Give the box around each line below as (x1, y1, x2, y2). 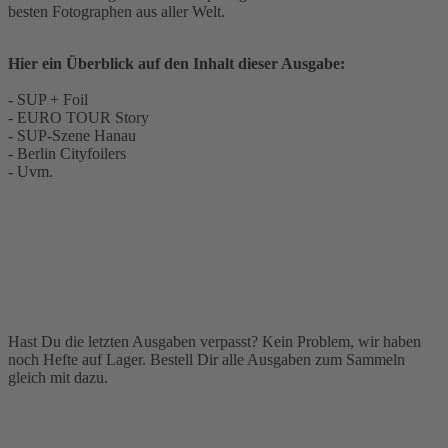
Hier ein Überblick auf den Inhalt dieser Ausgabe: (8, 55, 345, 73)
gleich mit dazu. (8, 369, 108, 387)
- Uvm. (8, 163, 53, 181)
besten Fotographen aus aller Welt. (8, 3, 225, 21)
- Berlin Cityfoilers (8, 145, 126, 163)
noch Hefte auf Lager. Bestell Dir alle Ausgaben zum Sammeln (8, 351, 405, 369)
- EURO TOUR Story (8, 109, 149, 127)
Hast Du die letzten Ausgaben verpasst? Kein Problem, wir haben (8, 333, 421, 351)
